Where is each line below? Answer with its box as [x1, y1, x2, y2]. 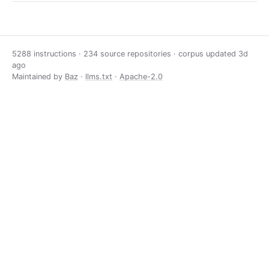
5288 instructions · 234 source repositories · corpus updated [12, 49, 238, 58]
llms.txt [85, 72, 112, 81]
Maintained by [12, 72, 65, 81]
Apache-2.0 [119, 72, 163, 81]
